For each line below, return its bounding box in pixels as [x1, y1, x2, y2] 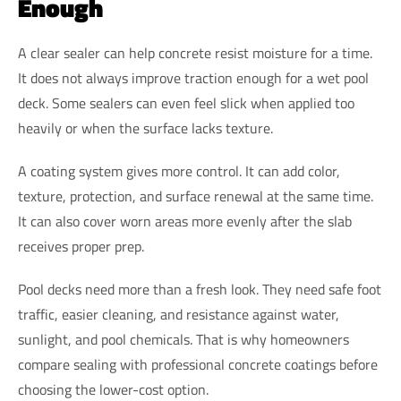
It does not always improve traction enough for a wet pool [18, 67, 369, 90]
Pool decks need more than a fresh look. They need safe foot [18, 278, 381, 301]
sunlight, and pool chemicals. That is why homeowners [18, 328, 349, 351]
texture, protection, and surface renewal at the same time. [18, 185, 373, 208]
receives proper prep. [18, 235, 144, 258]
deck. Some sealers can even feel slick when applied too [18, 92, 354, 115]
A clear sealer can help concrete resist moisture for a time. [18, 42, 372, 64]
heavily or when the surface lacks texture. [18, 117, 273, 140]
